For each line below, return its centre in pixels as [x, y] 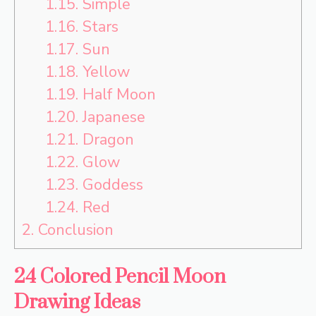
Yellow [104, 72]
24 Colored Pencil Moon [120, 277]
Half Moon [117, 95]
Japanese [111, 117]
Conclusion [74, 230]
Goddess [110, 185]
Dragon [106, 140]
